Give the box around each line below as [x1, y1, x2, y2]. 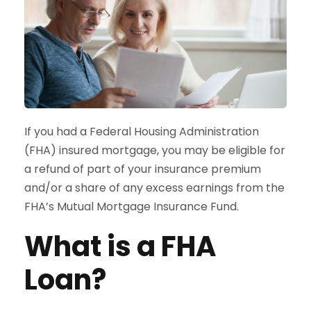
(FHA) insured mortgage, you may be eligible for [24, 142, 285, 158]
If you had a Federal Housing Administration [24, 123, 259, 140]
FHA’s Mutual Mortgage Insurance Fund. [24, 198, 239, 215]
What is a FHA [24, 226, 216, 266]
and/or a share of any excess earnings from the [24, 179, 285, 196]
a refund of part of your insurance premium [24, 160, 261, 177]
